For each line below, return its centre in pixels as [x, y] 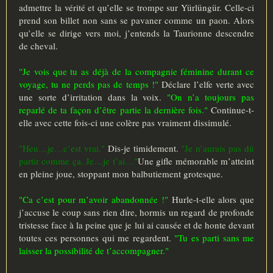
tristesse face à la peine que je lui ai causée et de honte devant [136, 225]
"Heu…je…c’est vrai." [62, 148]
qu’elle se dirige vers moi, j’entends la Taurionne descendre [136, 33]
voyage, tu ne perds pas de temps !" [89, 84]
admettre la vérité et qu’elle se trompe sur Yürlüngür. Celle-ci [136, 8]
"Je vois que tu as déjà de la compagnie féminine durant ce [136, 72]
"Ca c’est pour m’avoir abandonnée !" [94, 200]
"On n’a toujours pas [211, 97]
